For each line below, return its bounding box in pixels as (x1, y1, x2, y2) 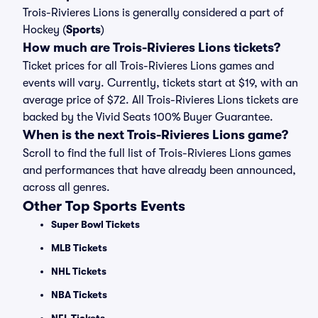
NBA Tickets (51, 289, 107, 300)
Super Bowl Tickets (51, 219, 140, 230)
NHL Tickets (51, 265, 106, 277)
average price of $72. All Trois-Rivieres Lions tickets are (23, 94, 298, 106)
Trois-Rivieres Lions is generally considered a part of (23, 6, 284, 19)
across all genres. (23, 181, 110, 194)
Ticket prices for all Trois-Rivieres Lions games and (23, 60, 274, 72)
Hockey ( (23, 23, 66, 36)
